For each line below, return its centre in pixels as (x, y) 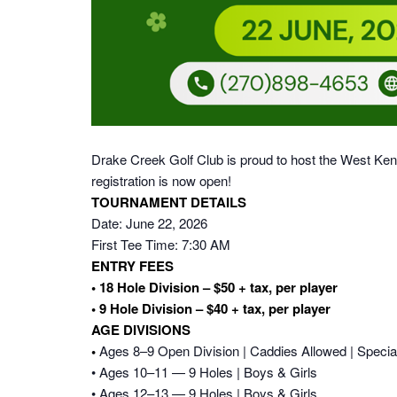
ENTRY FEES (132, 265)
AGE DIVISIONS (141, 329)
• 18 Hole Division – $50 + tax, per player (214, 287)
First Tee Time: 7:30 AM (161, 244)
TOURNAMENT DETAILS (169, 202)
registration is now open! (161, 180)
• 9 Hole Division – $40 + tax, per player (211, 308)
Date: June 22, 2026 (149, 222)
